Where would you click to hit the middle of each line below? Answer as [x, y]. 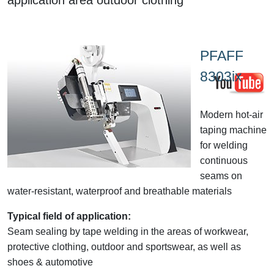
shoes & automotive [51, 262]
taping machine [233, 130]
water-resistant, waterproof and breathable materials [120, 191]
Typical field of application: [69, 216]
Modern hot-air [231, 114]
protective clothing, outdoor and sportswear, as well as [124, 246]
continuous [224, 160]
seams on [221, 176]
